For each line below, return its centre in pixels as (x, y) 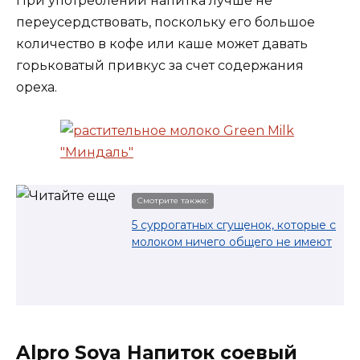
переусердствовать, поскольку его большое (166, 22)
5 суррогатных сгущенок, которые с (234, 225)
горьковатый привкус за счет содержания (160, 66)
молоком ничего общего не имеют (232, 242)
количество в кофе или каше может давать (162, 44)
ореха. (37, 88)
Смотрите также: (173, 201)
